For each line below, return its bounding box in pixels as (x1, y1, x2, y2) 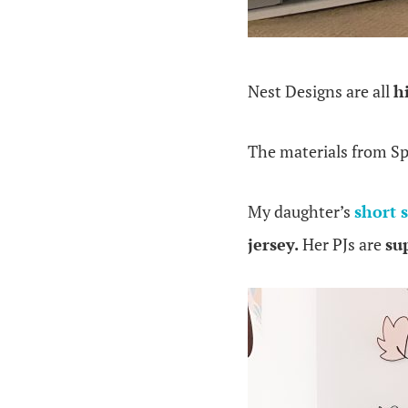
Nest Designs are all (248, 80, 393, 102)
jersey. (248, 233, 302, 255)
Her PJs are (302, 233, 385, 255)
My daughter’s (248, 200, 354, 222)
